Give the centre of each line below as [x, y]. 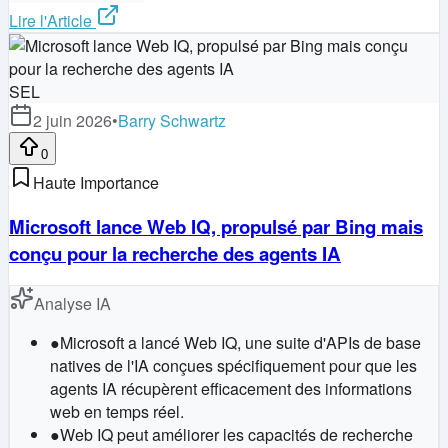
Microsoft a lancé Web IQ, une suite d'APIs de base [240, 343]
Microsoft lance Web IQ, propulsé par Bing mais [216, 226]
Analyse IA [72, 304]
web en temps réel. [117, 412]
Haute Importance [96, 182]
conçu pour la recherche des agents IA [175, 253]
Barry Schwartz [172, 120]
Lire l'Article [50, 20]
